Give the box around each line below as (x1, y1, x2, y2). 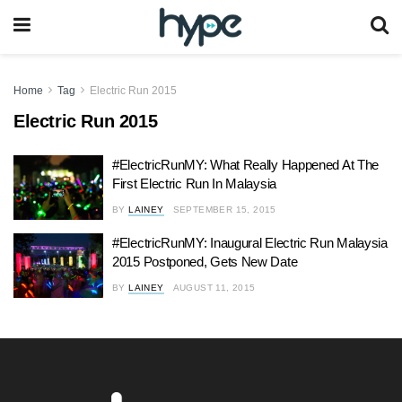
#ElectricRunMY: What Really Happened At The (112, 157, 380, 172)
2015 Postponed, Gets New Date (112, 254, 298, 269)
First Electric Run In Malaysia (112, 176, 276, 191)
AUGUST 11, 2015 (172, 283, 256, 293)
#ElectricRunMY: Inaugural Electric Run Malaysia (112, 235, 388, 250)
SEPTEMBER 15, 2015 (172, 205, 276, 214)
